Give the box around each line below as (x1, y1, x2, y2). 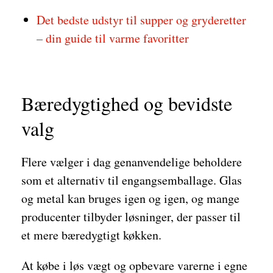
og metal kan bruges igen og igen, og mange (21, 190, 239, 207)
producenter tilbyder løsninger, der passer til (21, 208, 241, 225)
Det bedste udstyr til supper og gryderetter (37, 12, 246, 28)
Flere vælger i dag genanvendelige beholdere (21, 154, 242, 170)
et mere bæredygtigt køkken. (21, 227, 161, 243)
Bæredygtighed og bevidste (21, 90, 232, 116)
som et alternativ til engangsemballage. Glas (21, 172, 242, 188)
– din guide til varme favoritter (37, 30, 189, 46)
